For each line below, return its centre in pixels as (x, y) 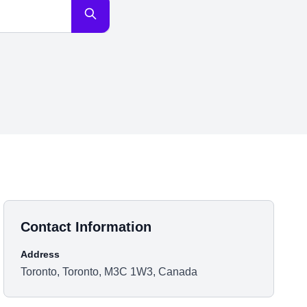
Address (40, 254)
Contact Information (86, 227)
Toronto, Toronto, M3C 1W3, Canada (109, 272)
